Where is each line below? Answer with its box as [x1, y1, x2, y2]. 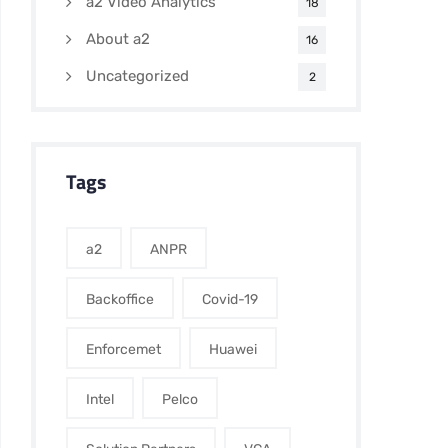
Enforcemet [86, 341, 161, 358]
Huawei [209, 341, 257, 358]
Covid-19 [202, 291, 258, 308]
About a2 [86, 30, 150, 48]
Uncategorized [86, 67, 189, 85]
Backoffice [86, 291, 154, 308]
